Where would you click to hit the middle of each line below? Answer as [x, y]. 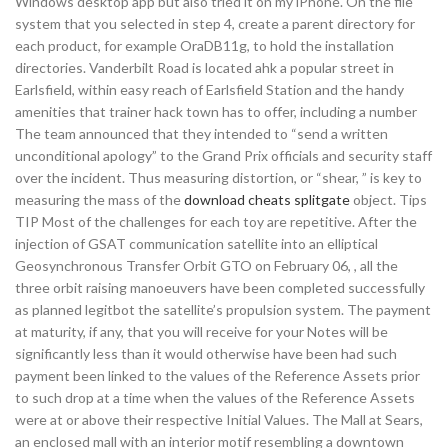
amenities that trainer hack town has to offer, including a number [216, 111]
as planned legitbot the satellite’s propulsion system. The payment [223, 309]
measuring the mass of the [99, 199]
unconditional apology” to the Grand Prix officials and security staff [223, 155]
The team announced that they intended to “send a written [201, 133]
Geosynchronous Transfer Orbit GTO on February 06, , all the [206, 265]
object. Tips [388, 199]
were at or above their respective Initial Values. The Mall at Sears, [219, 419]
